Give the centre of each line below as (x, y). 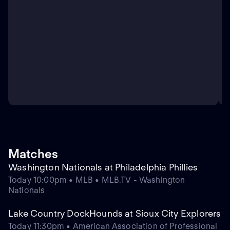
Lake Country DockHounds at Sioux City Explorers (115, 214)
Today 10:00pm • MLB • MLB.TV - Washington (97, 180)
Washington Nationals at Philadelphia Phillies (103, 167)
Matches (33, 154)
